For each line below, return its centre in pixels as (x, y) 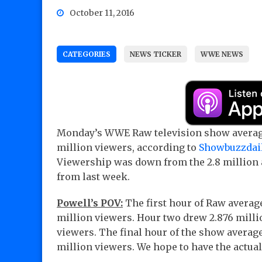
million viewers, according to (128, 148)
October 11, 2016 (102, 13)
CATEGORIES (87, 54)
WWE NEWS (222, 54)
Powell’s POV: (90, 203)
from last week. (93, 177)
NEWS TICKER (156, 54)
